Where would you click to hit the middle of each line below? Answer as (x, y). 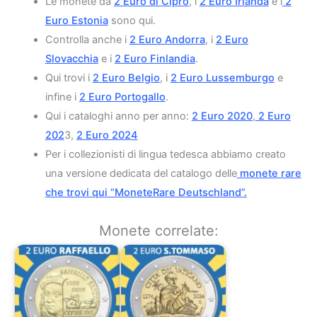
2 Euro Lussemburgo (222, 78)
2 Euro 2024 (107, 136)
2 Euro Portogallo (122, 97)
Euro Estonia (76, 21)
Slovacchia (71, 59)
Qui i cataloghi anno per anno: (118, 116)
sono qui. (132, 21)
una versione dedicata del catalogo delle (141, 174)
